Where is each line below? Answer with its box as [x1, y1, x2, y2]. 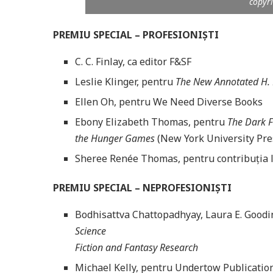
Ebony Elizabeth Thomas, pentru [75, 115, 227, 129]
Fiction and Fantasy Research [75, 240, 198, 254]
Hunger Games [91, 131, 155, 145]
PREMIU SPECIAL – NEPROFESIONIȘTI [53, 180, 232, 194]
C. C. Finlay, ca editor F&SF [75, 54, 191, 68]
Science [75, 224, 106, 238]
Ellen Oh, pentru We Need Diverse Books [75, 94, 263, 108]
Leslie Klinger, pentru [75, 74, 175, 88]
